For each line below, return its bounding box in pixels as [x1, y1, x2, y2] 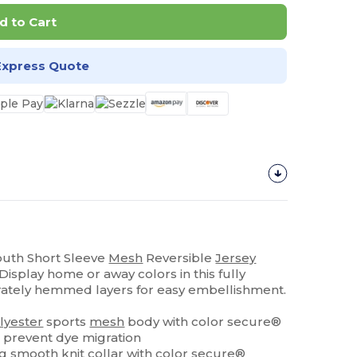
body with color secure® [124, 314, 282, 329]
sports [43, 314, 90, 329]
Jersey [215, 250, 257, 265]
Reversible [143, 250, 216, 265]
